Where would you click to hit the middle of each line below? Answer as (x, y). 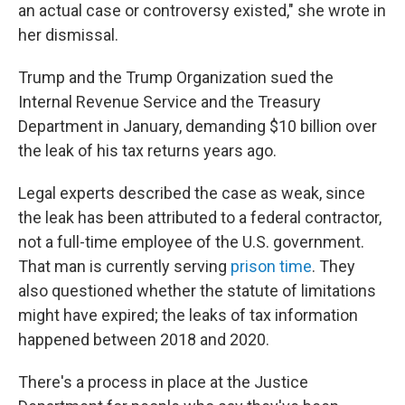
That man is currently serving (124, 266)
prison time (271, 266)
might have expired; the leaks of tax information (188, 315)
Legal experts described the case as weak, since (192, 193)
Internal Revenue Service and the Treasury (170, 102)
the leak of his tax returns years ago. (147, 151)
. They (334, 266)
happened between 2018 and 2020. (144, 339)
